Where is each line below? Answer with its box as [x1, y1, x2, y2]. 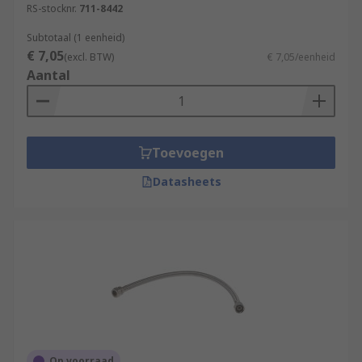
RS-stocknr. [27, 2, 77, 15]
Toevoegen [151, 144, 224, 162]
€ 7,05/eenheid [267, 50, 335, 64]
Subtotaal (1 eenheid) [27, 31, 124, 44]
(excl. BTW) [64, 50, 114, 64]
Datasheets [152, 174, 221, 189]
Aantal [27, 66, 70, 84]
